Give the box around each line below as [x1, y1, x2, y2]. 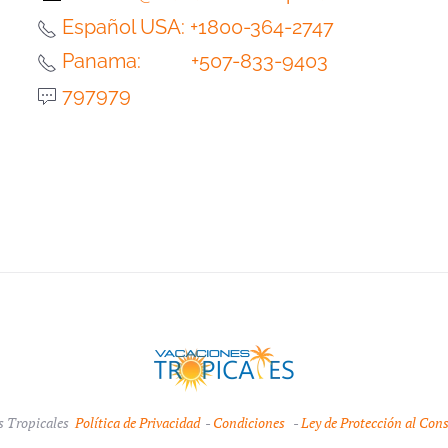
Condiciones [213, 413, 288, 432]
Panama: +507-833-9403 [61, 49, 328, 73]
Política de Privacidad [75, 413, 200, 432]
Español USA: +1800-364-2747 [61, 15, 334, 39]
